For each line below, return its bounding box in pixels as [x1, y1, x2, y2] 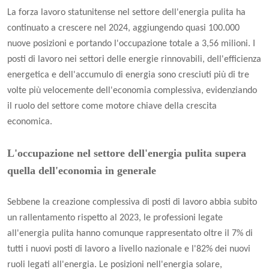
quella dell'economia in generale [7, 165, 156, 177]
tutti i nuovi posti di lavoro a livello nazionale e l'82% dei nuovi [7, 244, 250, 255]
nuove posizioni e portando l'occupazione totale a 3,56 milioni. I [7, 39, 255, 49]
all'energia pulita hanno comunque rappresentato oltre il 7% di [7, 229, 253, 239]
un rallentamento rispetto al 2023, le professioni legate [7, 213, 223, 223]
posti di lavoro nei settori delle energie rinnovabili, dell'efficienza [7, 55, 261, 65]
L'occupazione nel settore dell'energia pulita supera [7, 147, 246, 160]
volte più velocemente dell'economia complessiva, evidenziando [7, 86, 257, 96]
